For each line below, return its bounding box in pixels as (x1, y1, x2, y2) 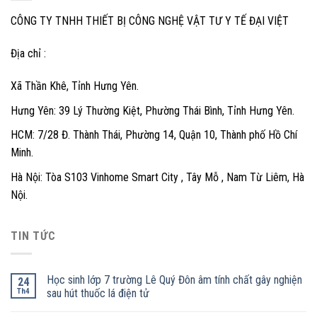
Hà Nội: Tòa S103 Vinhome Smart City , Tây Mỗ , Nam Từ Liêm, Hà (11, 170, 304, 184)
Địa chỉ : (11, 47, 46, 61)
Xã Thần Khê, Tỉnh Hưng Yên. (11, 79, 139, 93)
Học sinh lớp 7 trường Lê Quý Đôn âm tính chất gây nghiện (47, 272, 302, 287)
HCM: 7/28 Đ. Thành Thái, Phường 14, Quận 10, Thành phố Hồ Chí (11, 128, 297, 142)
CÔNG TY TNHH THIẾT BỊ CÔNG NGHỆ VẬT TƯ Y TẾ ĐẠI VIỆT (11, 14, 289, 28)
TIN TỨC (11, 229, 56, 243)
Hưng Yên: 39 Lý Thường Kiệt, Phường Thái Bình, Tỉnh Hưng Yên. (11, 103, 294, 117)
